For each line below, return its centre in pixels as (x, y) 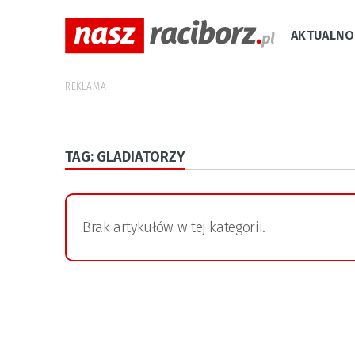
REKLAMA (86, 86)
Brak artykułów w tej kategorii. (174, 227)
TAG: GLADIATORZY (125, 157)
